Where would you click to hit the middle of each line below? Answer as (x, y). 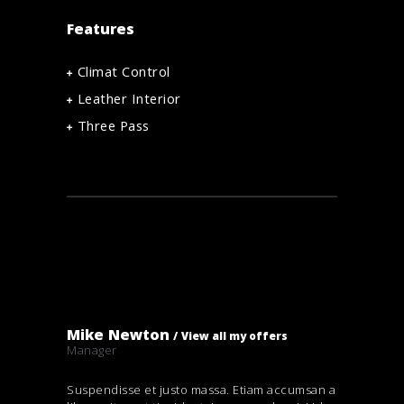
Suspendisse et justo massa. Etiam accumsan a (201, 390)
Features (101, 31)
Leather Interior (129, 101)
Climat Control (124, 74)
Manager (92, 349)
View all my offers (234, 337)
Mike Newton (118, 336)
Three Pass (113, 129)
